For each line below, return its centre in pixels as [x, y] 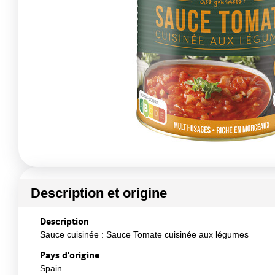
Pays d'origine [70, 255]
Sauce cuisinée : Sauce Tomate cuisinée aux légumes [144, 234]
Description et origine [99, 193]
